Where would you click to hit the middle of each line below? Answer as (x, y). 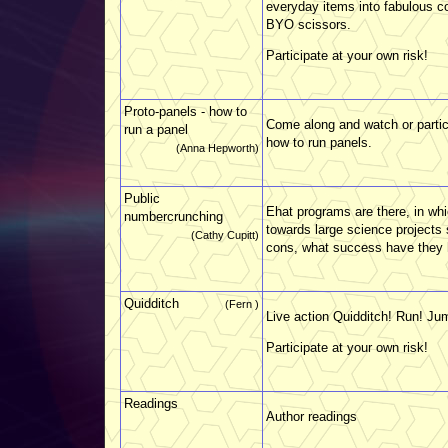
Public (142, 198)
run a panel (156, 129)
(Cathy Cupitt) (225, 234)
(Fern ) (242, 303)
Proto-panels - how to (185, 111)
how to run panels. (319, 142)
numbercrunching (173, 216)
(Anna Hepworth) (217, 147)
